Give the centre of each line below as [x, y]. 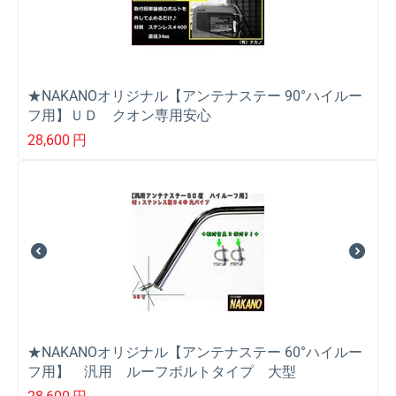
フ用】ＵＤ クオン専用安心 [119, 116]
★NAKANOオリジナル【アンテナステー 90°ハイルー [195, 96]
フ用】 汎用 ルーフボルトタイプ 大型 [162, 372]
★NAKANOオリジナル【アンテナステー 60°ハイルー [195, 353]
